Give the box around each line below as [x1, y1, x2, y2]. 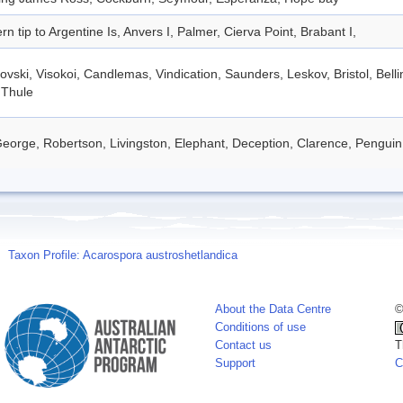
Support [215, 356, 255, 370]
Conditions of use [215, 320, 306, 334]
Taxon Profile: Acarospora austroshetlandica [8, 248, 237, 262]
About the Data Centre [215, 302, 331, 316]
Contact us [215, 338, 272, 352]
